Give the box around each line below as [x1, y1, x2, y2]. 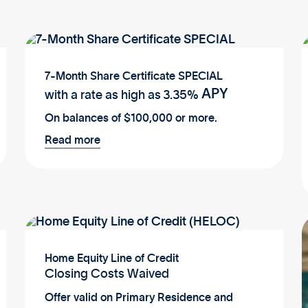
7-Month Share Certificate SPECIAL [44, 71, 223, 82]
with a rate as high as [44, 89, 161, 102]
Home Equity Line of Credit [44, 252, 179, 264]
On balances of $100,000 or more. [44, 113, 217, 124]
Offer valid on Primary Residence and [44, 291, 233, 303]
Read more [44, 134, 100, 146]
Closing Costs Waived [44, 267, 169, 280]
